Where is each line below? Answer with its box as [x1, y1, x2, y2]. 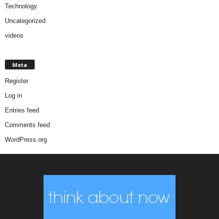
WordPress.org [5, 135, 47, 143]
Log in [5, 91, 22, 99]
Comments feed [5, 121, 50, 129]
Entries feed [5, 106, 39, 114]
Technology [5, 2, 37, 10]
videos [5, 31, 23, 39]
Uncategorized [5, 17, 45, 24]
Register [5, 77, 28, 85]
